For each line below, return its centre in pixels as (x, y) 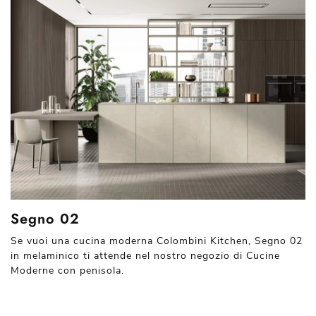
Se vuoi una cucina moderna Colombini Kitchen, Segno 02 (157, 241)
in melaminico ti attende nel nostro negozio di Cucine (145, 255)
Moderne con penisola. (67, 270)
